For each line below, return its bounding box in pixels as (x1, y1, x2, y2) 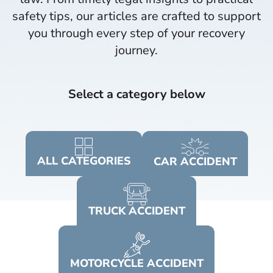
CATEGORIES (60, 154, 131, 169)
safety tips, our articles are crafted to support (12, 8, 261, 24)
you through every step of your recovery (28, 25, 245, 41)
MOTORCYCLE (70, 255, 147, 271)
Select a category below (68, 86, 205, 103)
